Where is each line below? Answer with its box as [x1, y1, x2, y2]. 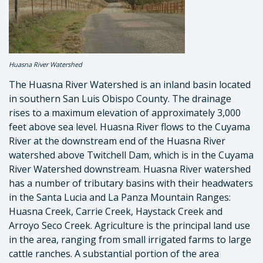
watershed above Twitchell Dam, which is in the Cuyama [9, 149, 254, 161]
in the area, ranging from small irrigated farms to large [9, 233, 251, 246]
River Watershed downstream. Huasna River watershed [9, 163, 251, 176]
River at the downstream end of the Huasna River [9, 134, 225, 147]
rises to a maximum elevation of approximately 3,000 [9, 106, 241, 119]
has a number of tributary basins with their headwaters [9, 177, 253, 190]
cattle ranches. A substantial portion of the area [9, 247, 219, 260]
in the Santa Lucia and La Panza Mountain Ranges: [9, 191, 231, 204]
